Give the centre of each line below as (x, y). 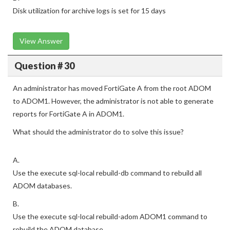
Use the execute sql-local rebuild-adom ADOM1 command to (110, 216)
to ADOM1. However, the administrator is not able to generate (113, 101)
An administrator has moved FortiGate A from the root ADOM (112, 88)
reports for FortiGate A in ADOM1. (69, 114)
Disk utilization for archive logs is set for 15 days (89, 11)
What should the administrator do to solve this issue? (98, 132)
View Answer (41, 41)
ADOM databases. (42, 186)
